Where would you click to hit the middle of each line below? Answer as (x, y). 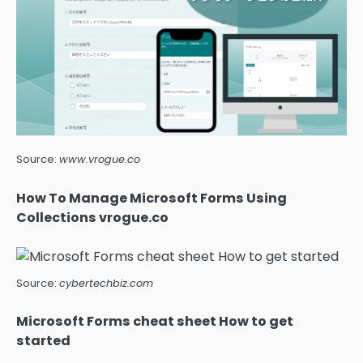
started (43, 340)
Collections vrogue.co (92, 217)
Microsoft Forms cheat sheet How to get (155, 321)
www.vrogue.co (100, 160)
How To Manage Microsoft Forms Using (152, 198)
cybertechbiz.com (106, 283)
